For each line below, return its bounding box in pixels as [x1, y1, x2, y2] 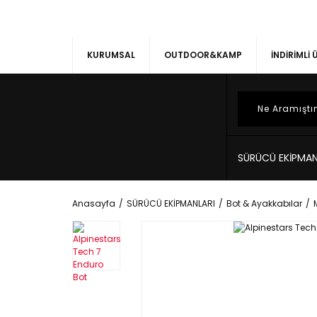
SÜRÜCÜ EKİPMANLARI [127, 197, 215, 209]
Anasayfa [72, 197, 115, 209]
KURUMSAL [87, 49, 135, 61]
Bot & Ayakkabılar [226, 197, 302, 209]
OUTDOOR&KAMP [164, 49, 242, 61]
